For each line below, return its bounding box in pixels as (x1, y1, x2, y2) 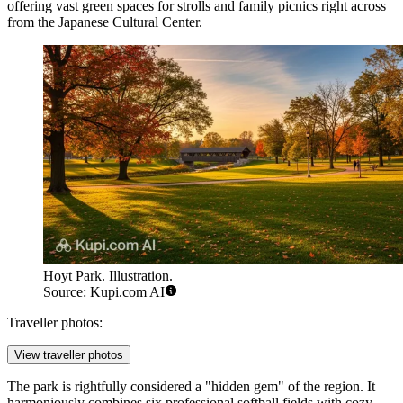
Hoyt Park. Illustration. (43, 268, 173, 284)
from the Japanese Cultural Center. (7, 13, 202, 30)
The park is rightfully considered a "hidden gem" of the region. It (7, 379, 375, 395)
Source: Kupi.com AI (43, 284, 165, 300)
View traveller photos (14, 348, 123, 363)
